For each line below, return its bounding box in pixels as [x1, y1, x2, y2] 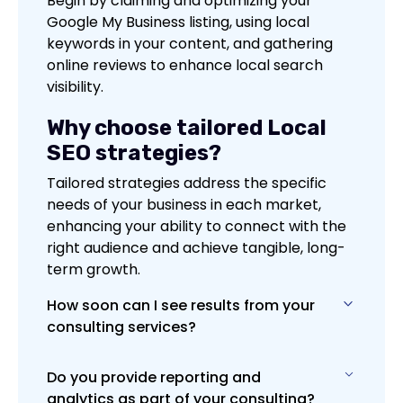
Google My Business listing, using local [47, 12, 309, 33]
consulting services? [47, 317, 196, 338]
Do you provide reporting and [47, 367, 261, 389]
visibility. [47, 76, 103, 98]
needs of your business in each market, [47, 194, 321, 216]
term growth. [47, 259, 140, 281]
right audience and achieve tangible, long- [47, 237, 345, 259]
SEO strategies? [47, 140, 221, 166]
